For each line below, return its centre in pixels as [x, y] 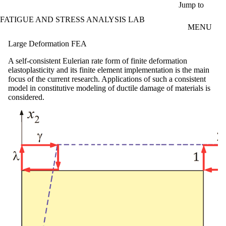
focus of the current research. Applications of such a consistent [107, 79]
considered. [26, 97]
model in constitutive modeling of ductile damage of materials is [109, 88]
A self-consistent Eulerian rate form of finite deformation [98, 61]
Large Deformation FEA [47, 43]
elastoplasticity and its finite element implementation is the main [109, 70]
